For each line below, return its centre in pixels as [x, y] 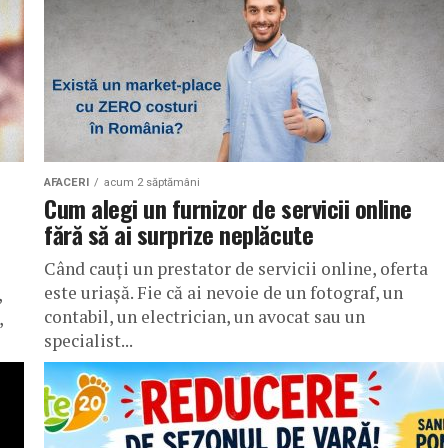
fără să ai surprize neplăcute [179, 234]
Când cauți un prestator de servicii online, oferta [236, 268]
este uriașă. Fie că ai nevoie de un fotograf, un [223, 292]
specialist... [88, 340]
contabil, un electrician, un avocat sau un [204, 316]
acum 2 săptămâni [152, 182]
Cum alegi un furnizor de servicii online [228, 208]
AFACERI [66, 182]
